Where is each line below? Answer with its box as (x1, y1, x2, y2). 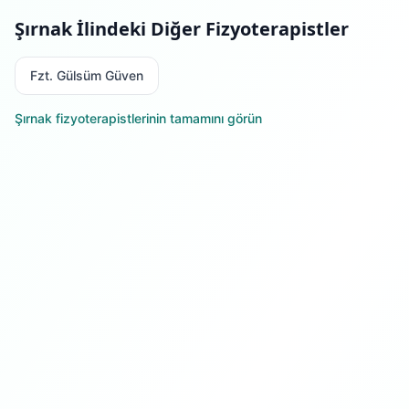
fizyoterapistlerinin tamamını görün (52, 110, 262, 126)
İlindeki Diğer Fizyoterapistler (72, 16, 349, 41)
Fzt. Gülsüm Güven (30, 68, 143, 83)
